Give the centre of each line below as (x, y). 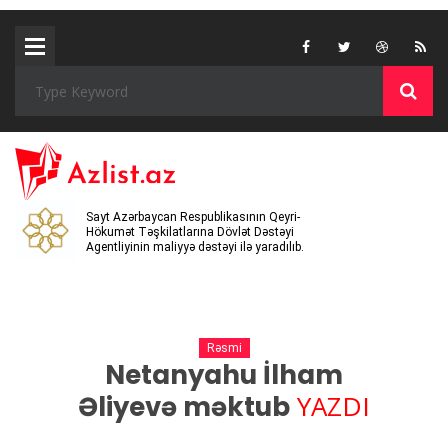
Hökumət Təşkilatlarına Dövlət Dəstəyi (190, 231)
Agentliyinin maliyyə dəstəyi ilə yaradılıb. (195, 246)
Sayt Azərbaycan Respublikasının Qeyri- (193, 216)
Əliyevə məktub (184, 407)
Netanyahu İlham (224, 375)
